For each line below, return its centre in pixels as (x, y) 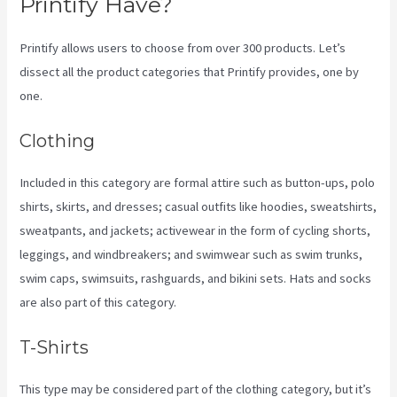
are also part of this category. (98, 303)
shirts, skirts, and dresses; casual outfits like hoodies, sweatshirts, (198, 207)
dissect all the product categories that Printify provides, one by (190, 71)
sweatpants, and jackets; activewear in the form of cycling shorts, (195, 231)
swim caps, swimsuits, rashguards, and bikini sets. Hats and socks (196, 279)
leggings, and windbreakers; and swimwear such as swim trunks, (191, 255)
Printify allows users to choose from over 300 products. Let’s (183, 47)
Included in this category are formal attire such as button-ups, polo (198, 183)
